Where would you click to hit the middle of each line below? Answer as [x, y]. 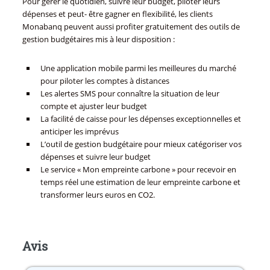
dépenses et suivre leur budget [95, 157]
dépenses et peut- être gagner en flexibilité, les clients [117, 14]
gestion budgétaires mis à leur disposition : [98, 39]
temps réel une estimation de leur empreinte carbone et [140, 182]
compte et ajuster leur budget [93, 106]
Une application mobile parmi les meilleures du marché [138, 68]
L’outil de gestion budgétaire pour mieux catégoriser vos [141, 144]
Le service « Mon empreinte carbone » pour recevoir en [138, 170]
